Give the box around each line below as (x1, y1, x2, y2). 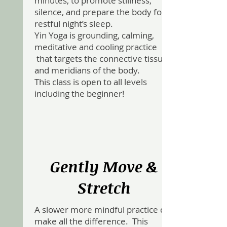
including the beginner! (34, 88, 129, 99)
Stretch (77, 177, 131, 198)
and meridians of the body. (34, 64, 142, 76)
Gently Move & (50, 156, 158, 177)
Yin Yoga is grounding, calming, (34, 29, 154, 41)
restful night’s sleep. (34, 18, 117, 29)
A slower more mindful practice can (34, 204, 174, 215)
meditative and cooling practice (34, 41, 157, 53)
